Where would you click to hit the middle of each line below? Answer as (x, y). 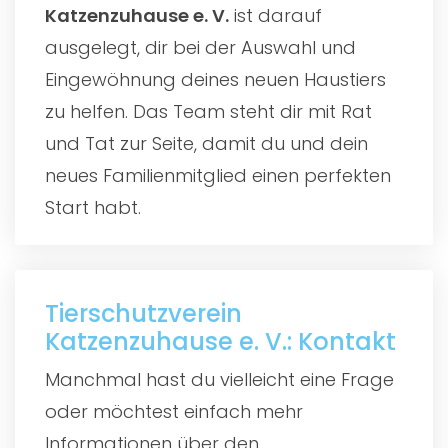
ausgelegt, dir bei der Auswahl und (200, 47)
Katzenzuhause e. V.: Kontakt (220, 341)
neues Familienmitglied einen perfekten (218, 175)
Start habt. (93, 207)
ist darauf (275, 15)
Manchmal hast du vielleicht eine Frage (219, 379)
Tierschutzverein (143, 313)
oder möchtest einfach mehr (174, 411)
